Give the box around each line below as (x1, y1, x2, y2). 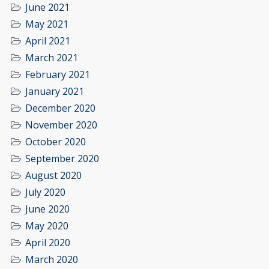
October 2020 (25, 134, 86, 148)
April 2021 (25, 34, 70, 47)
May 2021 (25, 17, 68, 31)
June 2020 (25, 202, 70, 216)
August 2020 (25, 168, 82, 182)
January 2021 (25, 84, 84, 98)
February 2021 (25, 67, 90, 81)
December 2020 (25, 101, 95, 115)
